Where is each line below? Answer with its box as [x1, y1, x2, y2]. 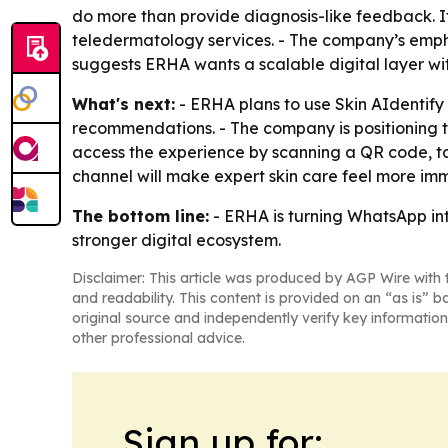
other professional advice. [72, 328, 245, 347]
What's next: [72, 93, 175, 114]
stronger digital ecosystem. [72, 229, 281, 250]
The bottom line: [72, 205, 209, 226]
